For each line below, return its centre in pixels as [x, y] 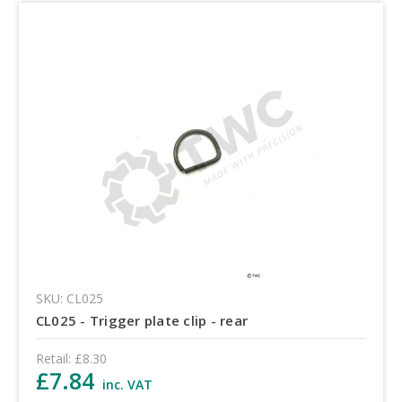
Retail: [53, 359]
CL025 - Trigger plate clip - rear [142, 321]
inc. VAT [127, 385]
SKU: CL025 [69, 299]
